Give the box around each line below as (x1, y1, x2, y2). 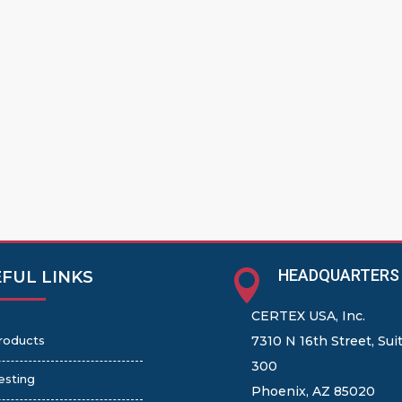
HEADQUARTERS (278, 265, 400, 284)
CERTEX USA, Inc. (251, 307, 366, 324)
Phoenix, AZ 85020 (251, 382, 376, 399)
